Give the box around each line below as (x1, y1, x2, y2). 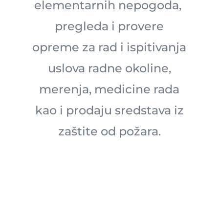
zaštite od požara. (58, 124, 161, 138)
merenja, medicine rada (39, 82, 180, 96)
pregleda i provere (55, 19, 164, 33)
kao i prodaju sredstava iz (35, 103, 184, 117)
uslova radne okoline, (47, 61, 171, 75)
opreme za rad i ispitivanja (32, 40, 187, 54)
